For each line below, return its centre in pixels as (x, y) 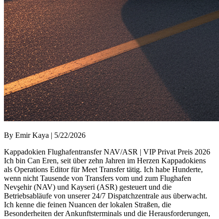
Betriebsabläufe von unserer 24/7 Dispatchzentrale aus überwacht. (106, 196)
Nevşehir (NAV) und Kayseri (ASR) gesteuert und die (88, 187)
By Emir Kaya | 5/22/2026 (45, 135)
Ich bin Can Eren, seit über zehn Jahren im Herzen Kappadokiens (105, 160)
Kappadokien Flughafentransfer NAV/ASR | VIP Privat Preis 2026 (107, 152)
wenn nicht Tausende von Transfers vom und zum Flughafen (98, 178)
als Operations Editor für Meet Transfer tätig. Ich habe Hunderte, (103, 169)
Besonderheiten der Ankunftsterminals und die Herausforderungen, (107, 213)
